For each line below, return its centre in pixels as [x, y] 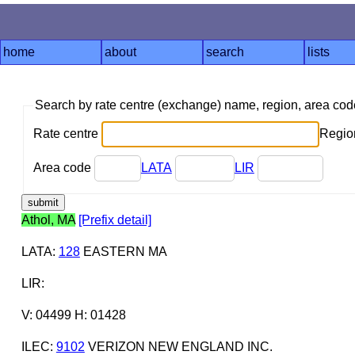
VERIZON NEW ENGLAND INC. [178, 346]
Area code [63, 167]
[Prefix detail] [115, 219]
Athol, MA [48, 219]
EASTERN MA [123, 251]
